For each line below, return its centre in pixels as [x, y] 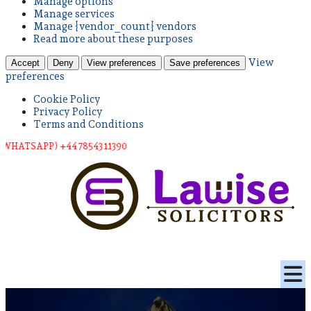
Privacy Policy [68, 112]
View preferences [121, 63]
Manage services [74, 14]
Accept [25, 63]
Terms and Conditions [89, 125]
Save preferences [205, 63]
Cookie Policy [67, 100]
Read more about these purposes [113, 39]
